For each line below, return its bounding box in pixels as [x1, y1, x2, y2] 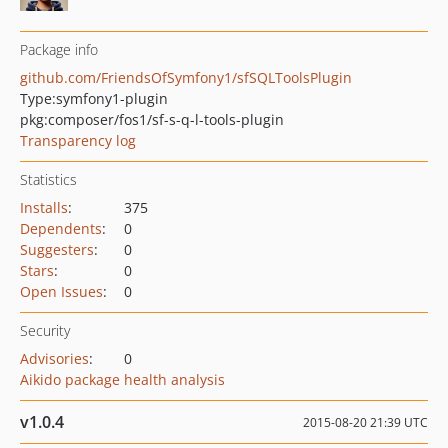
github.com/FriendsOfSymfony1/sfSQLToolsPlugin [20, 68, 352, 87]
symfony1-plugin [56, 89, 168, 108]
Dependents [20, 219, 102, 238]
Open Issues [20, 282, 103, 301]
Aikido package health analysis [20, 370, 225, 389]
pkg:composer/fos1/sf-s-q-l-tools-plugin [20, 110, 284, 129]
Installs [20, 198, 68, 217]
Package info [20, 40, 98, 59]
